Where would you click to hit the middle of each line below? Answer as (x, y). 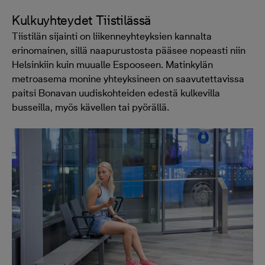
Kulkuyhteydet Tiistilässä (82, 20)
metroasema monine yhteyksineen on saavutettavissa (128, 78)
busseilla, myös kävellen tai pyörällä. (91, 107)
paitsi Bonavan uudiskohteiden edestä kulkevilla (116, 93)
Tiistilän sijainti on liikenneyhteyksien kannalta (112, 36)
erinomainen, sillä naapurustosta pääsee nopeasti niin (129, 50)
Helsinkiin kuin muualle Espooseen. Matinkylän (112, 64)
